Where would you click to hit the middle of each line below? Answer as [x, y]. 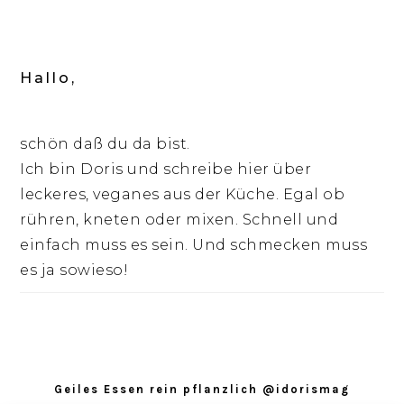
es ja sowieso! [74, 271]
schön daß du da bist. [105, 144]
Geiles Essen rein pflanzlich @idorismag [202, 390]
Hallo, [49, 78]
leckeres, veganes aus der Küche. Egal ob [183, 195]
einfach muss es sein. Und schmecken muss [194, 245]
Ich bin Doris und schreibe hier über [166, 170]
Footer [55, 368]
